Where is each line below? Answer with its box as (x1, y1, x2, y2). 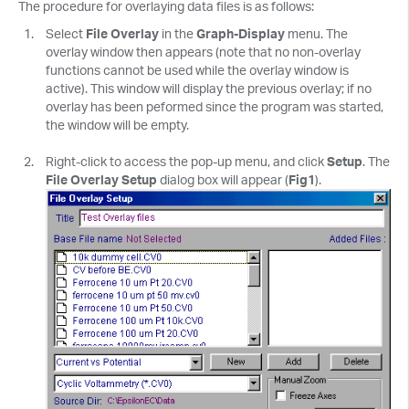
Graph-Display (196, 26, 285, 41)
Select (46, 26, 86, 41)
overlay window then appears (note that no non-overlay (46, 44, 361, 59)
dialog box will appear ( (157, 172, 288, 187)
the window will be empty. (46, 117, 189, 132)
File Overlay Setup (46, 172, 157, 187)
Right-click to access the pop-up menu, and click (46, 153, 327, 169)
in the (159, 26, 196, 41)
